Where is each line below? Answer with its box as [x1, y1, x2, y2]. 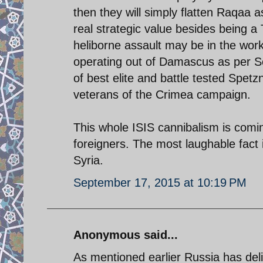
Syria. [73, 153, 103, 167]
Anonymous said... [73, 228, 178, 241]
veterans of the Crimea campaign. [73, 87, 251, 101]
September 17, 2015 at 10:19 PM [73, 176, 247, 189]
